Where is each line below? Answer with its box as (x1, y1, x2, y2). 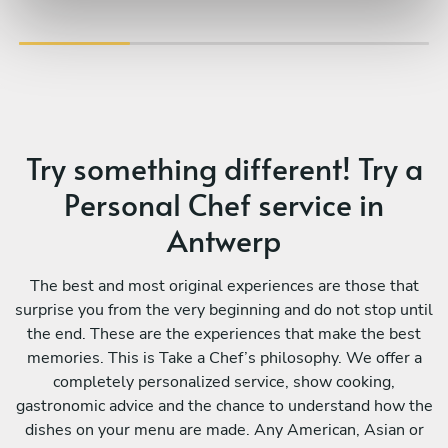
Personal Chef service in (64, 182, 384, 224)
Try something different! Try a (25, 146, 423, 188)
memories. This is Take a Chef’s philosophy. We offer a (26, 346, 422, 369)
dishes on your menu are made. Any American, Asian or (24, 418, 424, 441)
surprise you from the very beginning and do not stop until (15, 298, 433, 321)
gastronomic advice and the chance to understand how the (15, 394, 433, 417)
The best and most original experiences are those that (29, 274, 419, 297)
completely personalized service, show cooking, (53, 370, 395, 393)
